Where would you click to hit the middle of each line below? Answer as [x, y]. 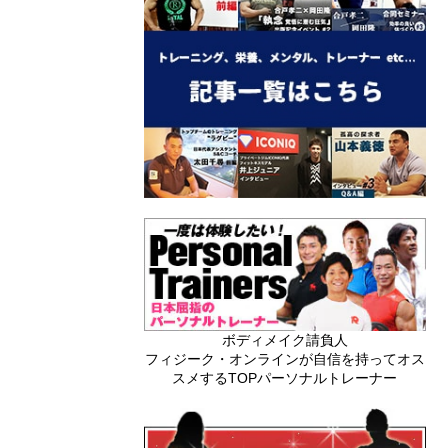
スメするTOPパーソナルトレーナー [285, 377]
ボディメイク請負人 [284, 339]
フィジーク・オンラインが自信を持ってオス [284, 358]
